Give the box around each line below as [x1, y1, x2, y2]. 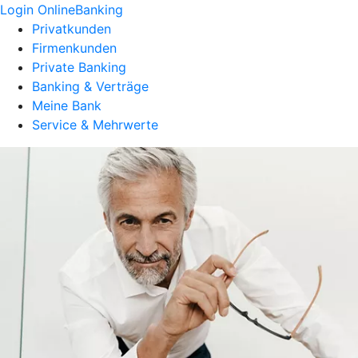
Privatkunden [32, 21, 111, 37]
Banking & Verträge [32, 78, 149, 94]
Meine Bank [32, 97, 101, 113]
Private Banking [32, 59, 126, 75]
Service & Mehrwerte [32, 117, 158, 133]
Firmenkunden [32, 40, 117, 56]
